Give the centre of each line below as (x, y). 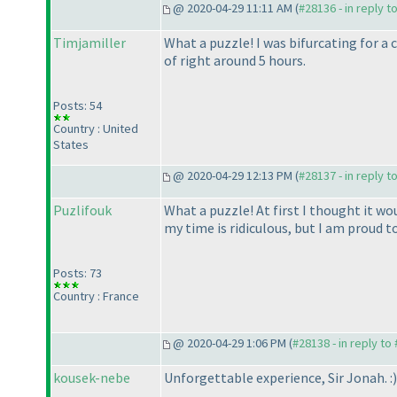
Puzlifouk (82, 210)
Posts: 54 (78, 106)
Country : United (96, 129)
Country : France (96, 296)
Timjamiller (90, 43)
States (71, 145)
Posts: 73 (78, 273)
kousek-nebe (92, 378)
